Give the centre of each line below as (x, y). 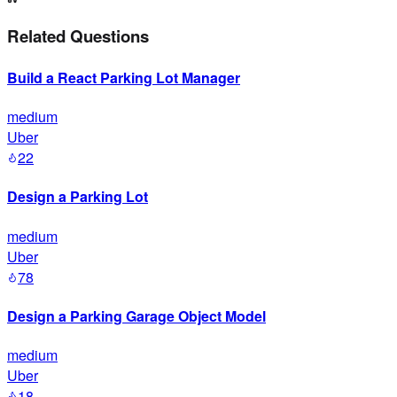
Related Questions (78, 36)
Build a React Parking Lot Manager (124, 77)
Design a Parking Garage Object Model (136, 315)
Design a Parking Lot (78, 197)
